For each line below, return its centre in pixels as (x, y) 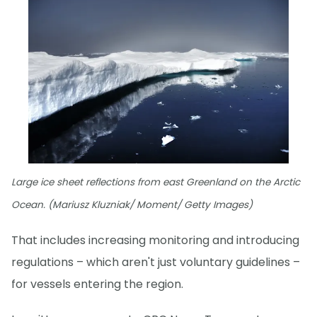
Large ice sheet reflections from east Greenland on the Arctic (156, 182)
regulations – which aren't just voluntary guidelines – (156, 262)
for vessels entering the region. (97, 284)
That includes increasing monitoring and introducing (155, 240)
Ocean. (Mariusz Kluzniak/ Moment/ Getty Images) (132, 204)
